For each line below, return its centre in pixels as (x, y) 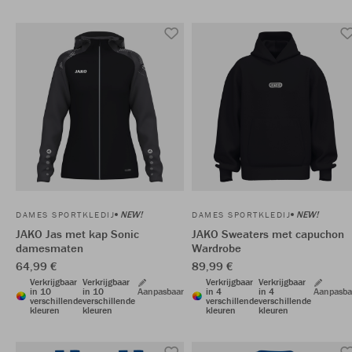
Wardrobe (216, 248)
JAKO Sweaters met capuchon (268, 234)
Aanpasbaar (161, 291)
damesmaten (49, 248)
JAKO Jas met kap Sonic (77, 234)
